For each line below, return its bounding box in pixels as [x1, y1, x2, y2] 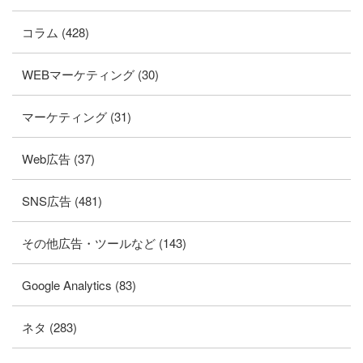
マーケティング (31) [22, 107, 131, 125]
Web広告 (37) [22, 149, 95, 167]
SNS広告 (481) [22, 191, 102, 209]
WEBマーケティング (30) [22, 65, 159, 83]
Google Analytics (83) [22, 275, 136, 293]
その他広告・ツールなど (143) [22, 233, 186, 251]
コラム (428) [22, 23, 89, 41]
